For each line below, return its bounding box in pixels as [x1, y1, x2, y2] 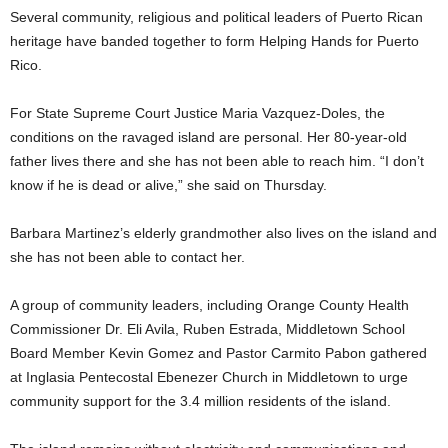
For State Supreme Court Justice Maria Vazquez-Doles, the [10, 104, 385, 121]
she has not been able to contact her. [10, 248, 245, 265]
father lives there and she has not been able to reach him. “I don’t [10, 152, 424, 169]
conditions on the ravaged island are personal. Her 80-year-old [10, 128, 407, 145]
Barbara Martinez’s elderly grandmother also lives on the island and [10, 224, 437, 241]
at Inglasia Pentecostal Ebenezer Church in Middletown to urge [10, 368, 408, 385]
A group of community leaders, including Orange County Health [10, 296, 409, 313]
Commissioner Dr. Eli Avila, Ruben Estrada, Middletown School [10, 320, 405, 337]
